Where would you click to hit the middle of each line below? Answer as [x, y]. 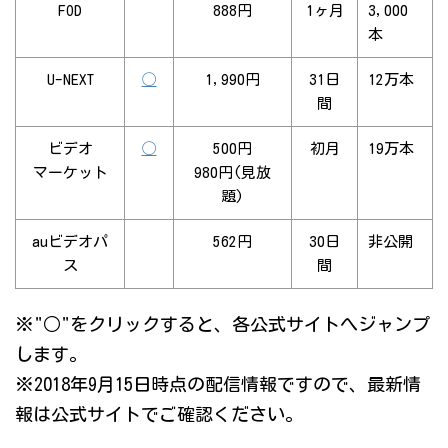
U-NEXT [70, 80]
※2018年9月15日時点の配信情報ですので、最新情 [218, 384]
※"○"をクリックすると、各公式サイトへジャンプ [222, 324]
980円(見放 [232, 173]
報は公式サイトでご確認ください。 [159, 414]
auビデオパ [70, 242]
